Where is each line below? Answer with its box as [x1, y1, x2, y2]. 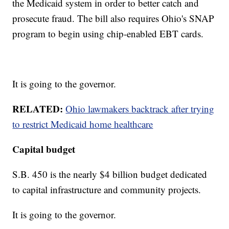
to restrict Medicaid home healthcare [12, 118, 153, 131]
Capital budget [12, 142, 76, 156]
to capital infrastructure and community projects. [12, 183, 201, 196]
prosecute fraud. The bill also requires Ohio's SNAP [12, 12, 215, 25]
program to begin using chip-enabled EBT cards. [12, 27, 204, 40]
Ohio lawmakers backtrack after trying [65, 102, 215, 116]
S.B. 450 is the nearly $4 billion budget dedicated [12, 168, 208, 181]
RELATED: [12, 102, 63, 116]
